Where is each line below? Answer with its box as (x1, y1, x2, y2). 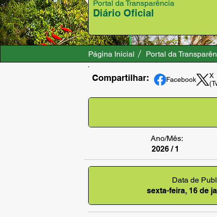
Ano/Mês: (151, 134, 183, 143)
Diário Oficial (93, 7, 154, 19)
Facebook (166, 76, 196, 83)
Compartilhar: (92, 73, 152, 83)
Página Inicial (88, 49, 135, 59)
